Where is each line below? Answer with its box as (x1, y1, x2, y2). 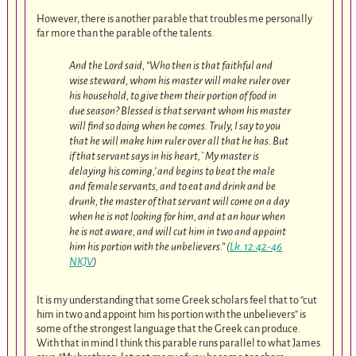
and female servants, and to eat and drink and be (69, 180, 277, 193)
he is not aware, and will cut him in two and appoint (69, 226, 287, 238)
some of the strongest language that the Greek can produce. (37, 322, 301, 335)
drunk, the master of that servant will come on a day (69, 195, 290, 208)
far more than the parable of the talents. (37, 27, 215, 40)
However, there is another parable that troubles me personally (37, 13, 313, 25)
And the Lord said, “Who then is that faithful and (69, 60, 273, 72)
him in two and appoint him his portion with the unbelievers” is (37, 308, 307, 320)
